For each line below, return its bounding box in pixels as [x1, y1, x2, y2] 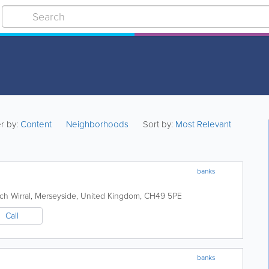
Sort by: [143, 118, 174, 131]
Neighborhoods [66, 118, 129, 131]
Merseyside [35, 190, 76, 202]
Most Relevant [175, 118, 232, 131]
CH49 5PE [144, 190, 182, 202]
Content [20, 118, 55, 131]
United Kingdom [80, 190, 140, 202]
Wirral [11, 190, 31, 202]
